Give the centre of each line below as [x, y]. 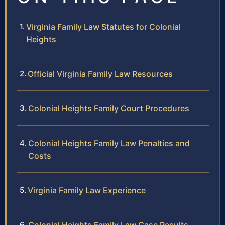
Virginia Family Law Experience [87, 191]
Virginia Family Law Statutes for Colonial [103, 27]
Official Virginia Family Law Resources [100, 74]
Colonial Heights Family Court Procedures [109, 109]
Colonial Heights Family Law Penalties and [109, 143]
